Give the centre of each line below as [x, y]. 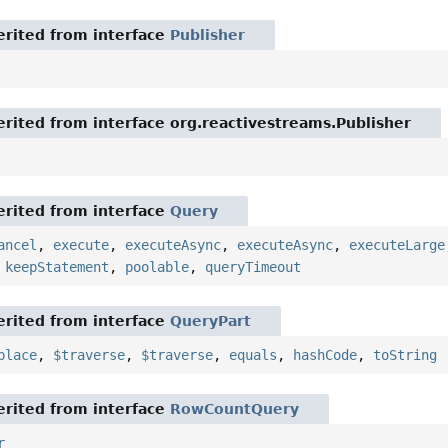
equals [253, 355]
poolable [157, 267]
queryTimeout [253, 267]
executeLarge [397, 245]
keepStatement [57, 267]
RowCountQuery [235, 409]
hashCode [325, 355]
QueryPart [211, 321]
